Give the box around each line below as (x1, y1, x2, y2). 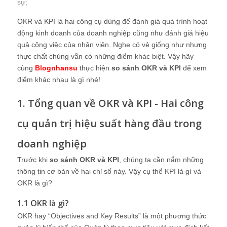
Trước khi (17, 156, 50, 164)
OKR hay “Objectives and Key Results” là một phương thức (17, 212, 206, 220)
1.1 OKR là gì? (17, 198, 69, 209)
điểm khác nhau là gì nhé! (17, 75, 100, 84)
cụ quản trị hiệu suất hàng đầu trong (17, 117, 202, 130)
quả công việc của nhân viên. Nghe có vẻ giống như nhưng (17, 41, 207, 49)
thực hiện (78, 64, 111, 72)
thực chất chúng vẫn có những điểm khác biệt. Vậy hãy (17, 52, 194, 60)
